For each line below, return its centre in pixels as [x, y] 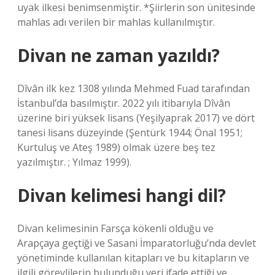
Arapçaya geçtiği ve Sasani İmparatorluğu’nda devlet [137, 243]
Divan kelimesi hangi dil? [122, 195]
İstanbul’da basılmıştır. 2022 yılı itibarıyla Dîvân [124, 103]
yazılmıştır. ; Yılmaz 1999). [74, 162]
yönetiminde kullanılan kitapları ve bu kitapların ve [133, 258]
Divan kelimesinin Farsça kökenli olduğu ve [115, 228]
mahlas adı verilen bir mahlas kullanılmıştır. [116, 22]
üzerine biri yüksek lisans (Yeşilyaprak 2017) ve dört [136, 118]
